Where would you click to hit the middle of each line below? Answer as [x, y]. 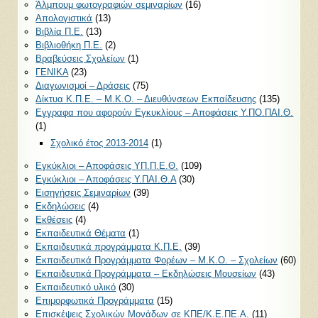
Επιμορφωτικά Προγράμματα [95, 300]
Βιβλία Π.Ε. [60, 31]
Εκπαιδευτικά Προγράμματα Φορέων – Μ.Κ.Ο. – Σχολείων [157, 260]
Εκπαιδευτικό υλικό [76, 287]
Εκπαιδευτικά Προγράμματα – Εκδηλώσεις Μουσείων [146, 273]
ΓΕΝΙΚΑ [52, 72]
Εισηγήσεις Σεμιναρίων [83, 192]
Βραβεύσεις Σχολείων [81, 58]
